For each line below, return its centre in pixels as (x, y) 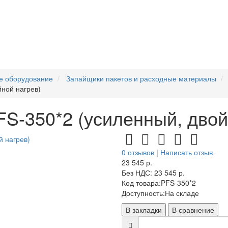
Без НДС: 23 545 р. (153, 173)
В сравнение (193, 210)
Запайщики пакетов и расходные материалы (141, 78)
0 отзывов (138, 152)
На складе (182, 193)
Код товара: (141, 183)
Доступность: (143, 193)
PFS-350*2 (178, 183)
